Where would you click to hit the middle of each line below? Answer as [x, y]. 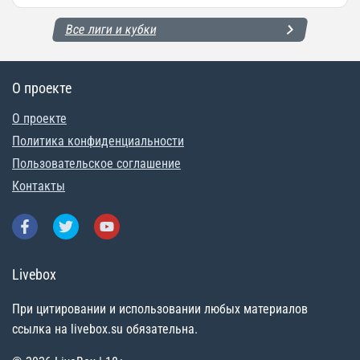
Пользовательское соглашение [96, 164]
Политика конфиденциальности [98, 141]
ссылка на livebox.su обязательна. [105, 329]
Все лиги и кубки [112, 30]
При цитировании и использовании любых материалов [160, 309]
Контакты [39, 186]
